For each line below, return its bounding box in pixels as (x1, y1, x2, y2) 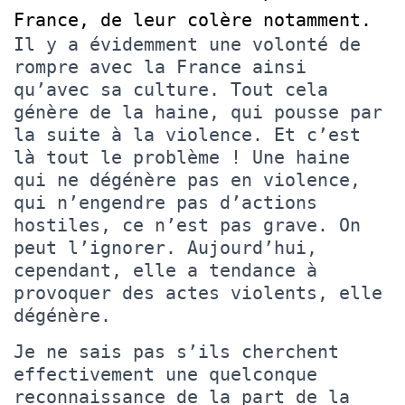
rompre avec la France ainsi (14, 55, 306, 78)
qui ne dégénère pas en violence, (14, 168, 361, 191)
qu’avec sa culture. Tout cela (14, 78, 328, 100)
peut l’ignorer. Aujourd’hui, (14, 236, 317, 259)
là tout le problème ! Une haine (14, 146, 350, 168)
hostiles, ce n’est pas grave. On (14, 213, 361, 236)
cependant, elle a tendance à (14, 259, 317, 281)
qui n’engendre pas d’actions (14, 191, 317, 213)
